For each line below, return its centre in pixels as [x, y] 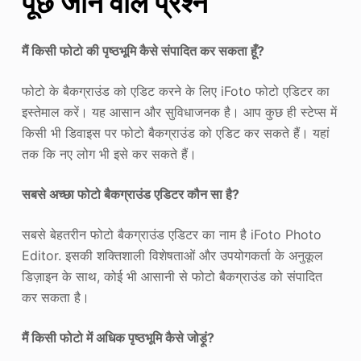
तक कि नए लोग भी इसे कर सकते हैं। [109, 154]
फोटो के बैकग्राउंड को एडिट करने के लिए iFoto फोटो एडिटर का [175, 91]
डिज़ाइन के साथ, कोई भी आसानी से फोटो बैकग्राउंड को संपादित [172, 276]
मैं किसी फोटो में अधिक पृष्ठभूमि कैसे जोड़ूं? [118, 337]
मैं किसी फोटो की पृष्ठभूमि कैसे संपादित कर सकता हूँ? [143, 50]
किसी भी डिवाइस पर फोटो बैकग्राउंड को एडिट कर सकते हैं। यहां [175, 133]
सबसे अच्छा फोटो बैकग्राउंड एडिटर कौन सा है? [130, 194]
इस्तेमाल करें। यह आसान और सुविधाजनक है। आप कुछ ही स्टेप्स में [179, 112]
